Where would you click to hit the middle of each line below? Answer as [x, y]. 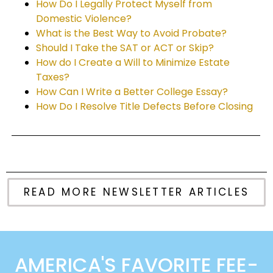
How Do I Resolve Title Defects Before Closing [144, 107]
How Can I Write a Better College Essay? [132, 92]
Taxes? [53, 77]
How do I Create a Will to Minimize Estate [133, 63]
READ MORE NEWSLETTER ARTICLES [136, 192]
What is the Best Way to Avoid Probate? [131, 34]
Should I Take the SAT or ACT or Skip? [125, 48]
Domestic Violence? [84, 19]
